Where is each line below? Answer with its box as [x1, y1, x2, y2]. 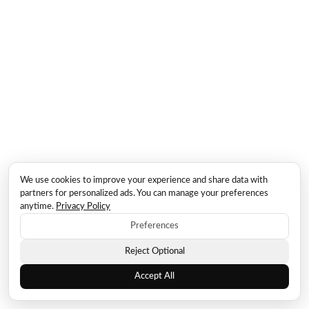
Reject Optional [124, 247, 185, 256]
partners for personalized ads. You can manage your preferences [20, 189, 268, 198]
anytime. [20, 202, 56, 211]
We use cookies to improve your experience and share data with [20, 176, 268, 185]
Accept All [134, 272, 175, 281]
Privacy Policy [56, 202, 110, 211]
